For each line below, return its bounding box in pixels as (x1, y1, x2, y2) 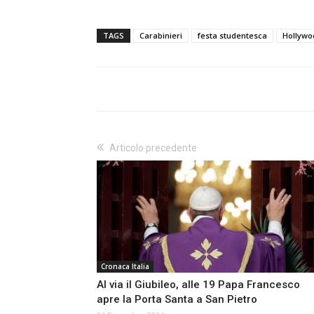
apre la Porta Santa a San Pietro (97, 293, 257, 306)
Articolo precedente (109, 142, 197, 154)
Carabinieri (139, 30, 182, 41)
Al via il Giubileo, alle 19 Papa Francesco (97, 278, 300, 292)
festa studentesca (198, 30, 267, 41)
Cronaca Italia (101, 261, 149, 272)
